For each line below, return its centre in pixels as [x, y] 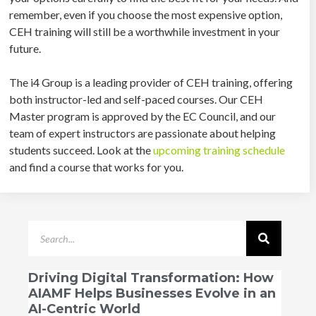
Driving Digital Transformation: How [151, 278]
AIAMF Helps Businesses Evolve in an [152, 293]
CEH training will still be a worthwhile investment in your [145, 31]
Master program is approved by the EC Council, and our [143, 116]
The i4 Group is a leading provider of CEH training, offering [151, 82]
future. [25, 48]
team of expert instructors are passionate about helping [143, 133]
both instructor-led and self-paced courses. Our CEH [136, 99]
